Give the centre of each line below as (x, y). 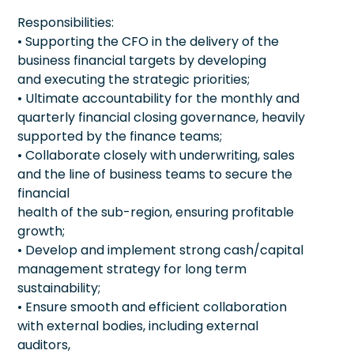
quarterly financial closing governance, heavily (161, 117)
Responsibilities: (66, 22)
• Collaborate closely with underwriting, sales (156, 155)
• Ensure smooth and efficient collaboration (152, 307)
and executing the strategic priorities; (134, 79)
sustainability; (59, 288)
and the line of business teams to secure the (155, 174)
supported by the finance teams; (120, 136)
